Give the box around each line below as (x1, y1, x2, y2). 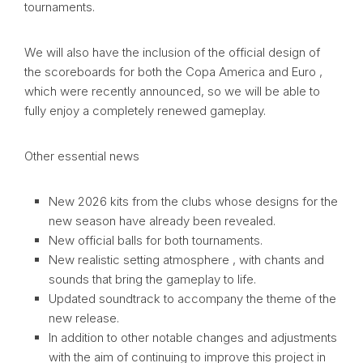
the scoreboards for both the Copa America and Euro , (24, 64, 322, 80)
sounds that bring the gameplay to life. (49, 271, 256, 288)
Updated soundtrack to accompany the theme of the (49, 291, 336, 307)
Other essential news (24, 148, 139, 164)
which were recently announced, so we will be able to (24, 83, 320, 100)
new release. (49, 310, 119, 327)
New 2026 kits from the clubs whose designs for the (49, 194, 338, 210)
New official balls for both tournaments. (49, 233, 263, 249)
